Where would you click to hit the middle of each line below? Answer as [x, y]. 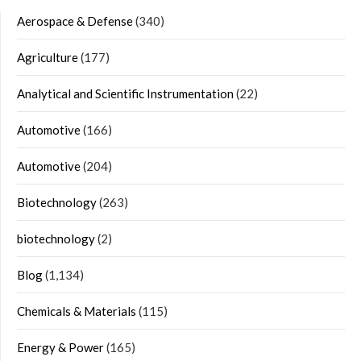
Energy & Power [60, 348]
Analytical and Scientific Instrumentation [125, 94]
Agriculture [48, 58]
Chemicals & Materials [77, 311]
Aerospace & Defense [75, 21]
